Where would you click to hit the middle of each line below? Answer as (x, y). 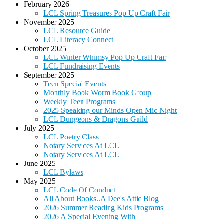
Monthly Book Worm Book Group (97, 93)
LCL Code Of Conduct (79, 190)
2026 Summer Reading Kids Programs (103, 208)
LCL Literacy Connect (78, 40)
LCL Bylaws (63, 172)
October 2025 (45, 49)
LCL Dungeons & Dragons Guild (96, 119)
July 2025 (39, 128)
